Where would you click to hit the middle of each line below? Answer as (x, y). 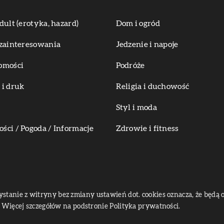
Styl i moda (136, 108)
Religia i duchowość (152, 87)
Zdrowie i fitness (147, 129)
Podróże (130, 66)
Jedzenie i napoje (147, 45)
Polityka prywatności (144, 207)
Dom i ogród (138, 24)
